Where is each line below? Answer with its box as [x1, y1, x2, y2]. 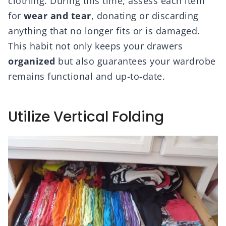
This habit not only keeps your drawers [8, 40, 183, 52]
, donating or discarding [91, 10, 199, 22]
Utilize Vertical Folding [8, 107, 164, 127]
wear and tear [24, 10, 91, 22]
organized [8, 55, 55, 68]
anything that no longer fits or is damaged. [8, 25, 200, 37]
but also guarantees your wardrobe [55, 55, 216, 68]
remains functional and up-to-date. [8, 70, 165, 83]
